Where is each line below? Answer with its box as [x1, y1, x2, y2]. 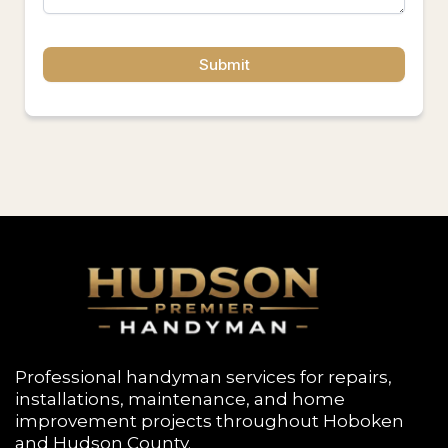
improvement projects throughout [15, 411, 323, 432]
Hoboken [323, 411, 404, 432]
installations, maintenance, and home [15, 389, 345, 410]
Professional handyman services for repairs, [15, 367, 392, 388]
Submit [198, 54, 250, 74]
